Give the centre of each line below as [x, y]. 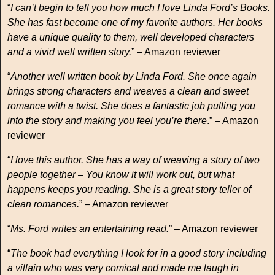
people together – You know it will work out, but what [121, 175]
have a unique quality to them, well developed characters [131, 37]
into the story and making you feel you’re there [107, 121]
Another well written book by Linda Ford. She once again [134, 76]
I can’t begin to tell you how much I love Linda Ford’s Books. [140, 8]
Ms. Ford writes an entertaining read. [90, 229]
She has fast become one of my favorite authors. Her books [135, 22]
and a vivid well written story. [69, 52]
